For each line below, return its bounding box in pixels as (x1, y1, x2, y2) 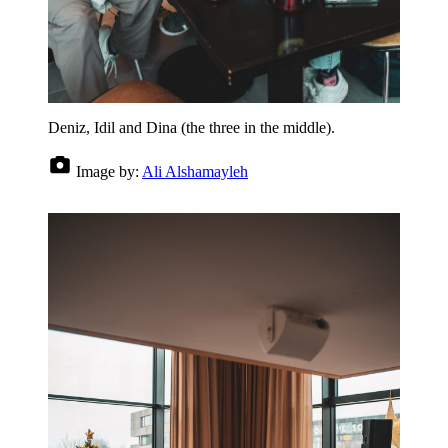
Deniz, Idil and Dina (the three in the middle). (48, 118, 335, 136)
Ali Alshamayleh (142, 162, 248, 180)
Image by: (76, 162, 139, 180)
